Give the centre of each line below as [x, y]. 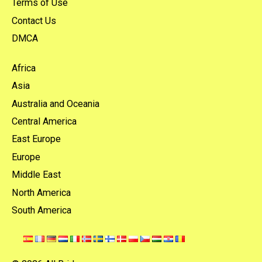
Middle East [36, 175]
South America [42, 211]
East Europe [36, 139]
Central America [44, 121]
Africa [24, 68]
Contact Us [34, 20]
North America [41, 192]
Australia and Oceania [56, 104]
